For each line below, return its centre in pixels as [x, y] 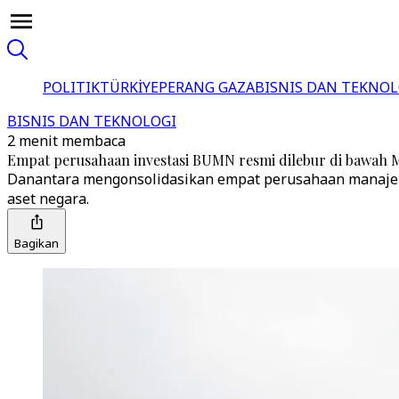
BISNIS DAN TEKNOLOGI [92, 121]
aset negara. [48, 199]
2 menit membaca [66, 141]
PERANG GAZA [207, 87]
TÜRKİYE [129, 87]
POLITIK [71, 87]
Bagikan [37, 243]
